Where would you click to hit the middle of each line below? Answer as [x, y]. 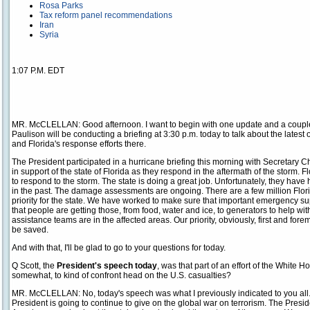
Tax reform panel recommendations [106, 15]
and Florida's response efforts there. [79, 144]
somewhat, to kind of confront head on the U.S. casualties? [121, 275]
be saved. [30, 230]
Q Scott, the [34, 266]
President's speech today [107, 266]
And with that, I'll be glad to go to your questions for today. [119, 248]
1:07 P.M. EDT [38, 71]
